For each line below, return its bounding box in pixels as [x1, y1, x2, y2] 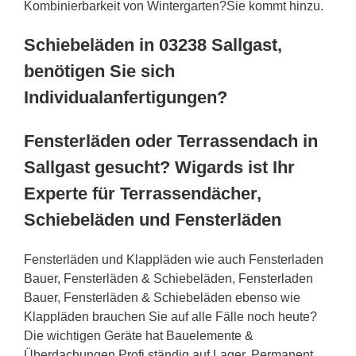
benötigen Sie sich [24, 60, 175, 81]
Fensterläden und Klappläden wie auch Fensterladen [24, 252, 323, 266]
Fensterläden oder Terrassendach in [24, 130, 318, 151]
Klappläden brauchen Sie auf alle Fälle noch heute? [24, 309, 317, 323]
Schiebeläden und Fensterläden [24, 209, 281, 230]
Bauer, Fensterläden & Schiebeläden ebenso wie [24, 290, 300, 304]
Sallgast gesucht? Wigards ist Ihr [24, 157, 295, 177]
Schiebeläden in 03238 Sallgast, [24, 34, 282, 55]
